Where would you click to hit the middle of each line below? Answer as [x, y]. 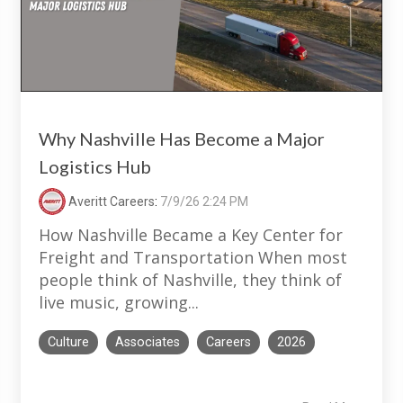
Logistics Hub [95, 167]
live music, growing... [119, 303]
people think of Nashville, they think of [190, 280]
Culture [68, 343]
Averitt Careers [110, 202]
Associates [148, 343]
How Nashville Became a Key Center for [191, 235]
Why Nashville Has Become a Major [182, 139]
